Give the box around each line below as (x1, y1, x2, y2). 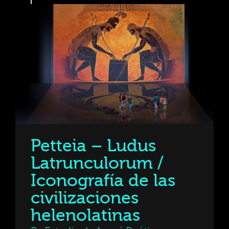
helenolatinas (31, 205, 140, 225)
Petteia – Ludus (31, 136, 156, 156)
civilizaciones (31, 188, 139, 208)
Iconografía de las (31, 171, 175, 191)
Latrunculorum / (31, 153, 164, 173)
